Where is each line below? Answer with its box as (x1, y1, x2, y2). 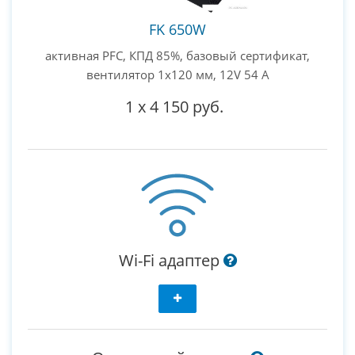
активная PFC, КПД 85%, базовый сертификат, (45, 48, 310, 64)
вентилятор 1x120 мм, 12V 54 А (86, 67, 269, 83)
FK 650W (149, 20, 206, 40)
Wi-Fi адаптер (118, 250, 223, 272)
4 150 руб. (150, 96, 223, 118)
